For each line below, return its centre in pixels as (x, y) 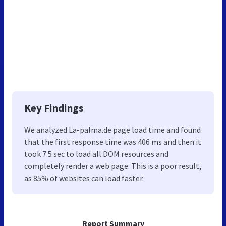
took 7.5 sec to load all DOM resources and (96, 154)
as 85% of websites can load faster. (84, 178)
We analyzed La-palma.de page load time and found (112, 129)
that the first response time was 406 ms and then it (113, 142)
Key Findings (54, 108)
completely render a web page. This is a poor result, (113, 166)
